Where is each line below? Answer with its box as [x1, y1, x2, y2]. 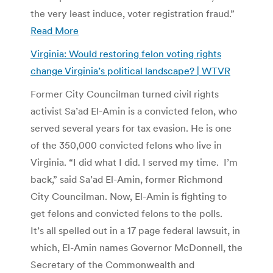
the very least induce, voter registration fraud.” [30, 7, 235, 19]
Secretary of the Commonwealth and [30, 258, 194, 271]
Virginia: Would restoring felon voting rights [30, 47, 221, 60]
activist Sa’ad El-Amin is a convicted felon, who [30, 104, 237, 117]
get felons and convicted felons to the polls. [30, 207, 222, 219]
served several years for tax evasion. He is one [30, 121, 232, 134]
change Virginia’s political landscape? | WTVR [30, 64, 230, 77]
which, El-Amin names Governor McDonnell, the [30, 241, 243, 253]
